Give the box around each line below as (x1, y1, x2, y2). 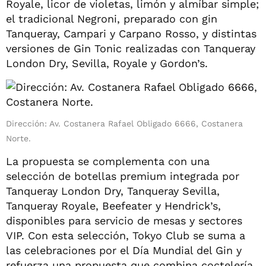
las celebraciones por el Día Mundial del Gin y (6, 243, 242, 256)
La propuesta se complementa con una (6, 154, 210, 167)
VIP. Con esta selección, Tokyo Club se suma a (6, 229, 245, 242)
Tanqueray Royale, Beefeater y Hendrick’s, (6, 199, 221, 212)
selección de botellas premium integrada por (6, 169, 239, 182)
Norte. (6, 133, 31, 143)
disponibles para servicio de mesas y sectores (6, 214, 242, 227)
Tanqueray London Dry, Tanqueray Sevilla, (6, 184, 220, 197)
